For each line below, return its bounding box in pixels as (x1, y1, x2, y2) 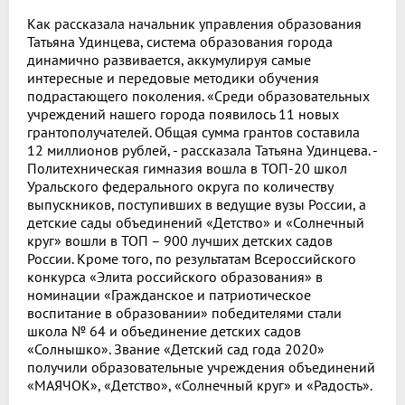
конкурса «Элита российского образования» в (27, 267, 323, 286)
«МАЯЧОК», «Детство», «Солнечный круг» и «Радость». (27, 375, 372, 394)
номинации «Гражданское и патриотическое (27, 285, 311, 304)
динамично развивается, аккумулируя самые (27, 50, 311, 69)
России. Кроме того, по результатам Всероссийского (27, 249, 356, 268)
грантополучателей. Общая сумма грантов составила (27, 122, 360, 141)
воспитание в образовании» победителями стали (27, 303, 342, 322)
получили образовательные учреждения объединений (27, 357, 375, 376)
